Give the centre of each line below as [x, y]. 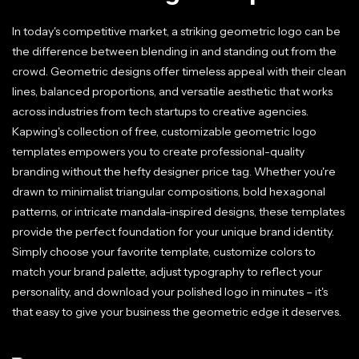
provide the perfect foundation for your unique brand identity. [173, 232]
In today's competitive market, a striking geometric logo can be [176, 31]
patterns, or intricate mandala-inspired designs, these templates [178, 212]
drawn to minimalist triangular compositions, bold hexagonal [169, 192]
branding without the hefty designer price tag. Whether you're [174, 171]
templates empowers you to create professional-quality [158, 151]
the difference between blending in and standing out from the [174, 51]
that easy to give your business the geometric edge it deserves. [177, 312]
